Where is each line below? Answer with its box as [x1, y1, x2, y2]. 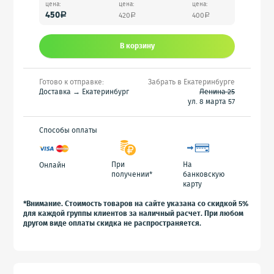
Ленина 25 [199, 86, 235, 98]
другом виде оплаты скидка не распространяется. [23, 218, 202, 229]
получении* [111, 169, 152, 180]
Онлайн [39, 160, 65, 171]
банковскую [183, 169, 224, 180]
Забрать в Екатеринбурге [148, 76, 235, 88]
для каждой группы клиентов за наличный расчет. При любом [23, 208, 244, 220]
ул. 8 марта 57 [188, 96, 235, 108]
